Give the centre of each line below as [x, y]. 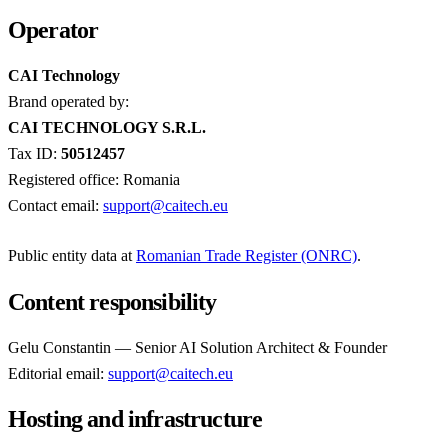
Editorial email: [58, 373]
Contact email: [55, 205]
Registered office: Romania [94, 179]
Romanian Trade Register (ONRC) [246, 255]
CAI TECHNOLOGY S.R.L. [107, 127]
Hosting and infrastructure [135, 419]
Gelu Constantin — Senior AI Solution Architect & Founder [197, 347]
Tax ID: [34, 153]
